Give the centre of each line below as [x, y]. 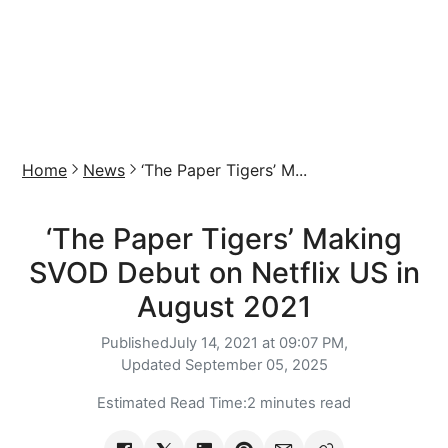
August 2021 [224, 306]
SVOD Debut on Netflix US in [224, 272]
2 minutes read [299, 403]
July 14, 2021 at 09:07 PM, [258, 343]
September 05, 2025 [256, 365]
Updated [152, 365]
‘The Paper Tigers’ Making [224, 238]
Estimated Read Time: [172, 403]
